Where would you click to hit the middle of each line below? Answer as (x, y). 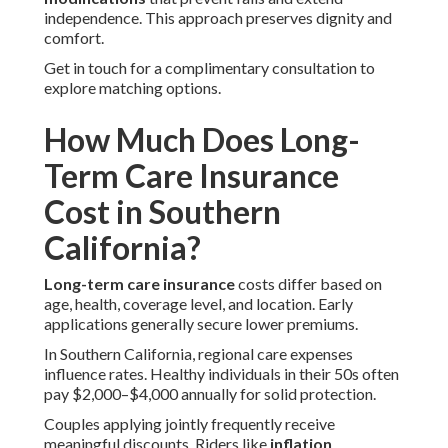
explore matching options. (132, 88)
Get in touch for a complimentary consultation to (209, 68)
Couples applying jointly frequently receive (189, 424)
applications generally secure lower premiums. (201, 324)
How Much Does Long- (202, 140)
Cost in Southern (162, 212)
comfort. (74, 38)
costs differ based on (308, 284)
